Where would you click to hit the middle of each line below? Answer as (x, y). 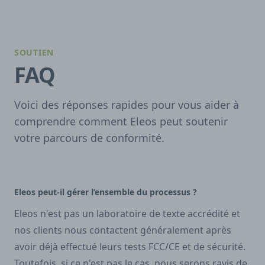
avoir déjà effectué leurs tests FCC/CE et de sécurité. (130, 247)
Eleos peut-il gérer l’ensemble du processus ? (106, 192)
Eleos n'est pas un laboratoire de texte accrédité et (127, 214)
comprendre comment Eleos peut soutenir (121, 122)
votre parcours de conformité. (89, 138)
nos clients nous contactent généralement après (123, 230)
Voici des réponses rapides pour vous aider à (127, 105)
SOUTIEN (34, 53)
